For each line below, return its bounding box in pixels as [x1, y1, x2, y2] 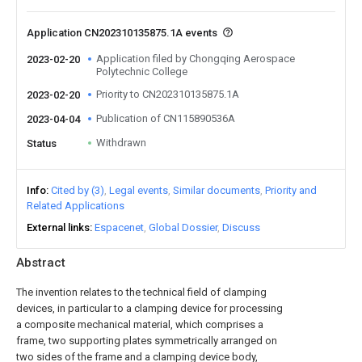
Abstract [16, 255, 65, 270]
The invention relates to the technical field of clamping [16, 286, 267, 298]
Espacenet [95, 221, 144, 234]
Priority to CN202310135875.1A [96, 88, 239, 100]
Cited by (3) [51, 184, 104, 196]
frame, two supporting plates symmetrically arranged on [16, 335, 277, 347]
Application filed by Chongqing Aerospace [96, 53, 295, 65]
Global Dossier [149, 221, 217, 234]
